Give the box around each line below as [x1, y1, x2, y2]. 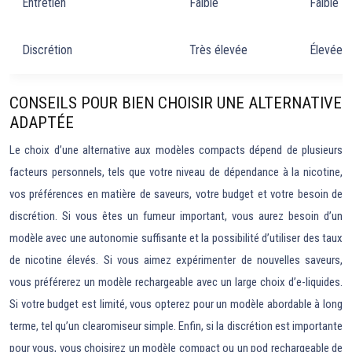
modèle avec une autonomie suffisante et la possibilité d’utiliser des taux [9, 231, 343, 245]
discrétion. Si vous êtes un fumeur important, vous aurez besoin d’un [9, 209, 343, 223]
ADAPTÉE [9, 113, 74, 132]
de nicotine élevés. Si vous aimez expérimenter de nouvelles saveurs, [9, 253, 343, 267]
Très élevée [189, 42, 247, 57]
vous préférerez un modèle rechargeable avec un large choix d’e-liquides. [9, 275, 343, 289]
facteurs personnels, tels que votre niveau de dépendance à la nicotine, [9, 165, 343, 179]
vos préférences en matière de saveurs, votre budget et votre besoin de [9, 187, 343, 201]
